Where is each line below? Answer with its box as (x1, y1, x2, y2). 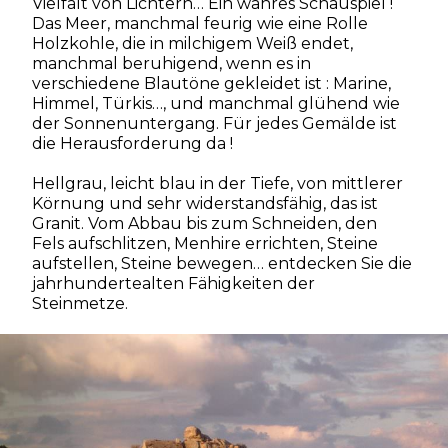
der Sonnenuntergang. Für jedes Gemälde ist (31, 113, 397, 133)
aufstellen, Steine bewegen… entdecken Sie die (31, 253, 412, 273)
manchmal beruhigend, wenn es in (31, 53, 311, 73)
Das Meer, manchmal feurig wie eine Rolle (31, 13, 368, 33)
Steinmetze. (31, 293, 128, 313)
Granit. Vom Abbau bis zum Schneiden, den (31, 213, 377, 233)
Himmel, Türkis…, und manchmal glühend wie (31, 93, 400, 113)
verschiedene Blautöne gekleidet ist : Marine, (31, 73, 391, 93)
